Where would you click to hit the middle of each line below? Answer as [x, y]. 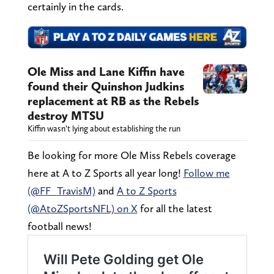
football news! [59, 226]
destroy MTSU [65, 116]
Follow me [206, 173]
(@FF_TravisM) [61, 191]
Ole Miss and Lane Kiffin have [106, 72]
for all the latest [175, 209]
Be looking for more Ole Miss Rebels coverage [131, 155]
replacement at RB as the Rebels [113, 101]
